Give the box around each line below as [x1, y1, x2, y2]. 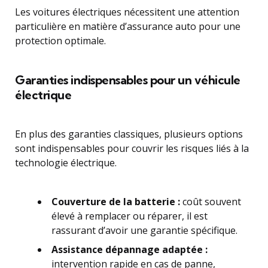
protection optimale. [15, 34, 106, 47]
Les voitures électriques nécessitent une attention [15, 5, 239, 19]
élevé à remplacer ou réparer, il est [51, 209, 208, 223]
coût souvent [180, 195, 241, 208]
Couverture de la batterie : [51, 195, 180, 208]
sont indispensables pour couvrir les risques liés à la [15, 142, 249, 155]
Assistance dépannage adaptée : [51, 243, 208, 256]
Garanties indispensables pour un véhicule [15, 72, 240, 87]
